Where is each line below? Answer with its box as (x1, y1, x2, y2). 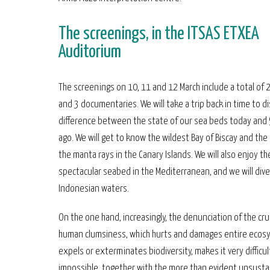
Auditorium (58, 43, 121, 61)
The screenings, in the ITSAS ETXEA (58, 25, 259, 43)
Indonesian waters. (58, 184, 129, 194)
